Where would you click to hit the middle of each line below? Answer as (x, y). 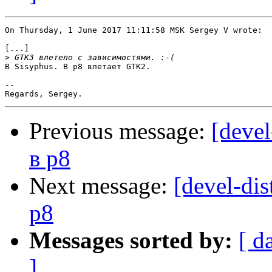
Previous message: (120, 131)
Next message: (101, 186)
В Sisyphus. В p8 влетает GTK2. (78, 67)
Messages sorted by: (131, 240)
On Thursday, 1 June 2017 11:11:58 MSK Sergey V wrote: (134, 30)
